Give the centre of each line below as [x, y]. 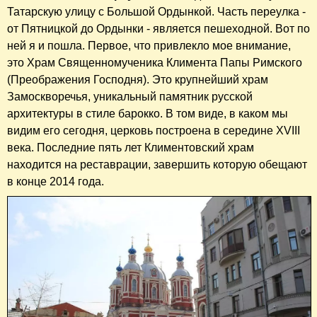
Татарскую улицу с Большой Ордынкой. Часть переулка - [156, 12]
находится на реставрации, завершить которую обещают [157, 165]
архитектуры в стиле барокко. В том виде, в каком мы [148, 114]
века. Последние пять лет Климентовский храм [131, 148]
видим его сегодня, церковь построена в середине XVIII [154, 131]
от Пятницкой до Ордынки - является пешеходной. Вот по [158, 29]
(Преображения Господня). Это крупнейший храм [138, 80]
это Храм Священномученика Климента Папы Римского [155, 63]
